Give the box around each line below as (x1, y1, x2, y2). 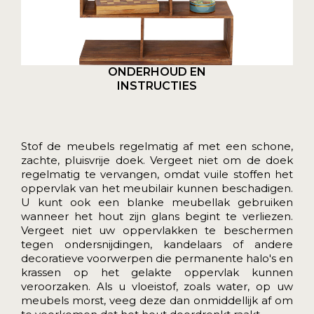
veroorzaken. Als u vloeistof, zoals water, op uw (21, 279, 293, 293)
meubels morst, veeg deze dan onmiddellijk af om (21, 293, 293, 307)
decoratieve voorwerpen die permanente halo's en (21, 251, 293, 265)
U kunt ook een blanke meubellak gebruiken (21, 195, 293, 209)
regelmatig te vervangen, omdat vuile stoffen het (21, 167, 293, 181)
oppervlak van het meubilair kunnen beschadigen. (21, 181, 293, 195)
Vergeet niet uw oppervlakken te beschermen (21, 223, 293, 237)
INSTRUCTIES (117, 78, 197, 93)
